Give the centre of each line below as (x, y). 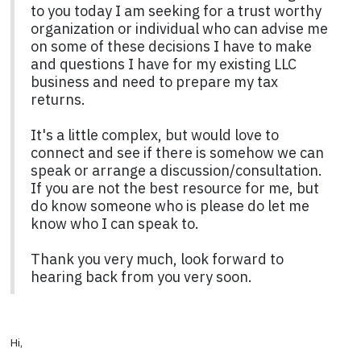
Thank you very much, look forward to (157, 259)
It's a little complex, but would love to (154, 135)
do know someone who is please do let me (170, 205)
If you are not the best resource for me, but (174, 188)
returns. (58, 99)
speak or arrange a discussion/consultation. (176, 170)
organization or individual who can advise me (179, 28)
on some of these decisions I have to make (171, 46)
